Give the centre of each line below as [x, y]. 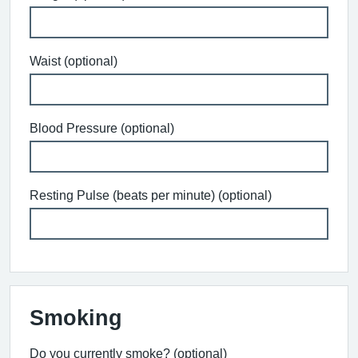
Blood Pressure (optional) [102, 128]
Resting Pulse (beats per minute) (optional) [151, 195]
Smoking [76, 318]
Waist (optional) [74, 61]
